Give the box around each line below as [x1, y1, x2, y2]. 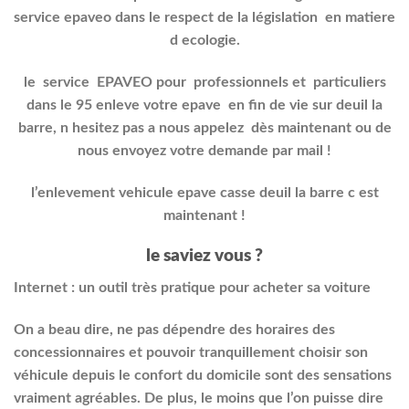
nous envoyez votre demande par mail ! [78, 142, 331, 158]
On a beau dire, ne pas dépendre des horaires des [14, 321, 335, 337]
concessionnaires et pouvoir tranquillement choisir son [14, 344, 368, 360]
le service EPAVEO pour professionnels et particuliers [23, 74, 386, 89]
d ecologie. [169, 33, 240, 48]
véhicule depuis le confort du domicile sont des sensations [14, 367, 392, 383]
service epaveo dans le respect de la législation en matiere [14, 10, 395, 26]
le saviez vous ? [146, 247, 263, 266]
